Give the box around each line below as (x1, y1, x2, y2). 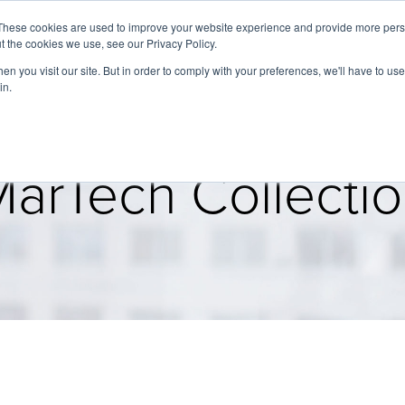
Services (121, 49, 174, 67)
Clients (193, 49, 238, 67)
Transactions (314, 49, 392, 67)
